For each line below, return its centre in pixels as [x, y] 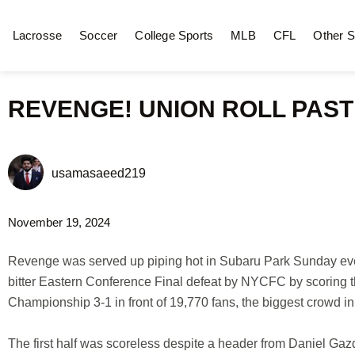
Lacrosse [37, 35]
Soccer [99, 35]
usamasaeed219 [99, 174]
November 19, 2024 [59, 222]
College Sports [174, 35]
